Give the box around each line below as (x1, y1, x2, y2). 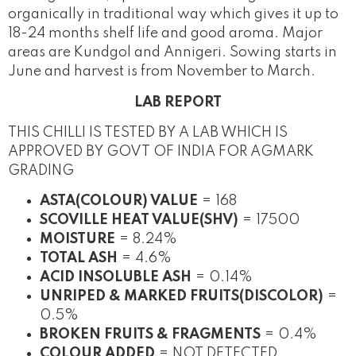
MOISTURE (40, 232, 115, 247)
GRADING (8, 163, 74, 178)
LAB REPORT (134, 95, 222, 110)
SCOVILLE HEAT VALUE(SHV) (40, 213, 238, 228)
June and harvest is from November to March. (8, 64, 319, 79)
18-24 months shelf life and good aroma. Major (8, 26, 323, 41)
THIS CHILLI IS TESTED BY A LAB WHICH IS (8, 125, 288, 140)
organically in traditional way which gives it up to (8, 7, 339, 22)
